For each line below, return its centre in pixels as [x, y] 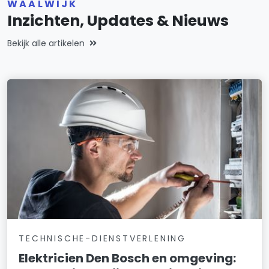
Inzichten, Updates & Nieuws [118, 20]
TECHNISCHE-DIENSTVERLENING [102, 238]
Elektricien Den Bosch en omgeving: [128, 258]
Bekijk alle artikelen [46, 43]
